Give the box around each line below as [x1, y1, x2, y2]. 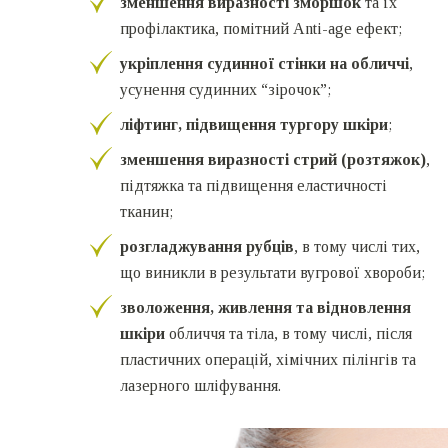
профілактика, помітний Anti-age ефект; [120, 19, 402, 37]
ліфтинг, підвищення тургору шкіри [120, 115, 388, 133]
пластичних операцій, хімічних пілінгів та [120, 350, 416, 368]
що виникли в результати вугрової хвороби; [120, 263, 425, 281]
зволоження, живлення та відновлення [120, 298, 411, 316]
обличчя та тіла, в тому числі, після [165, 324, 412, 342]
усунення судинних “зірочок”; [120, 80, 331, 98]
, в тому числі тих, [294, 237, 420, 255]
